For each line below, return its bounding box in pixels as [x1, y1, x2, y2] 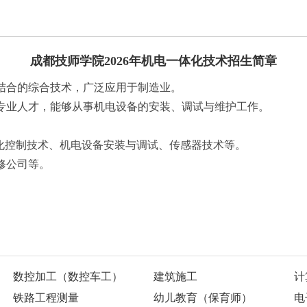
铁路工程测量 [13, 292, 79, 304]
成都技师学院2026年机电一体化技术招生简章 [30, 54, 277, 68]
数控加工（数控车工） [13, 271, 123, 282]
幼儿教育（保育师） [153, 292, 252, 304]
